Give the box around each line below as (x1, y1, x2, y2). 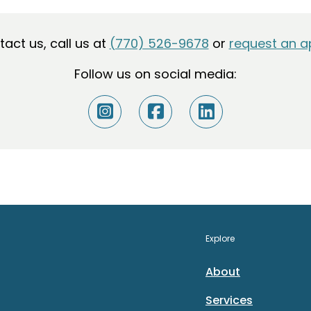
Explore (205, 233, 235, 245)
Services (205, 292, 253, 309)
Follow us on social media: (74, 65, 237, 83)
